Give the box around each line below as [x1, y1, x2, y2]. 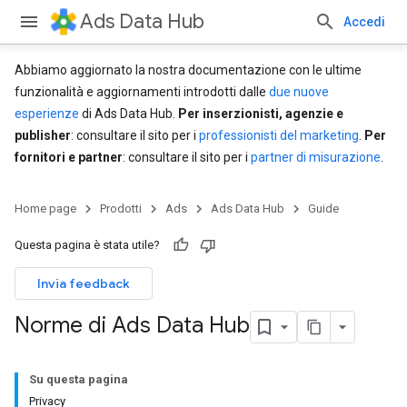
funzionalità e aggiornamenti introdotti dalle [15, 84, 269, 99]
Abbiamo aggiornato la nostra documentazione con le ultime [15, 63, 362, 77]
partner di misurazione [251, 150, 381, 164]
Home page [15, 202, 76, 215]
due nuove [269, 84, 329, 99]
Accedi [343, 15, 385, 29]
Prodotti [100, 202, 142, 215]
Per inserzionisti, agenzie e [178, 106, 343, 121]
